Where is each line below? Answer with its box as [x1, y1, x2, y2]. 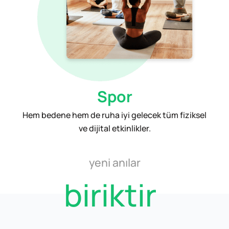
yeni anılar [88, 155, 141, 170]
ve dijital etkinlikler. [78, 122, 151, 134]
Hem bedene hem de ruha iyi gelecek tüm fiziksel [22, 109, 207, 121]
